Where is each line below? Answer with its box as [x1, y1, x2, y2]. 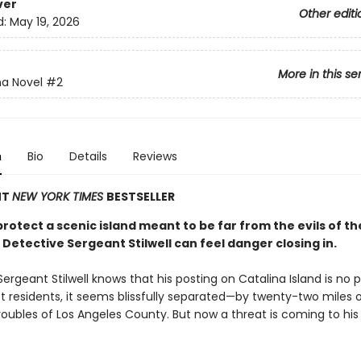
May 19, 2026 [9, 14, 80, 31]
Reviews [132, 148, 177, 164]
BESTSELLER [106, 189, 175, 205]
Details [68, 148, 107, 164]
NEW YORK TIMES [11, 189, 106, 205]
